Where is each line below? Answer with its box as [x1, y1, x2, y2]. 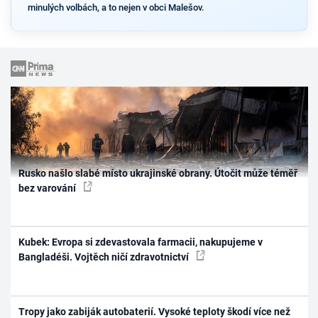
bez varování [18, 182, 79, 194]
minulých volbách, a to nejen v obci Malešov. [27, 1, 204, 13]
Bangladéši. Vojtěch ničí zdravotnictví [18, 251, 192, 263]
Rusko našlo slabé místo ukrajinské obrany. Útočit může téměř [18, 167, 298, 179]
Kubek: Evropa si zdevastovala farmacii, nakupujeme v [18, 236, 263, 248]
